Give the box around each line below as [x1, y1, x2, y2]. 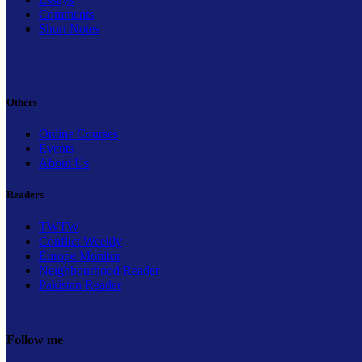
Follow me [6, 332, 63, 347]
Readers [6, 188, 44, 201]
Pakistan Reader [39, 277, 121, 292]
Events [39, 141, 74, 156]
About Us [39, 156, 89, 170]
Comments [39, 6, 94, 21]
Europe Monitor [39, 248, 120, 263]
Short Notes [39, 21, 99, 36]
